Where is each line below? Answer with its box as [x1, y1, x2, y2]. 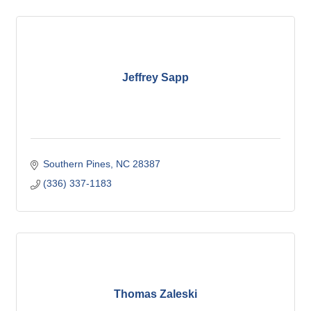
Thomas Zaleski [114, 288, 197, 301]
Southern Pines [42, 158, 110, 170]
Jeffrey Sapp [122, 72, 189, 84]
